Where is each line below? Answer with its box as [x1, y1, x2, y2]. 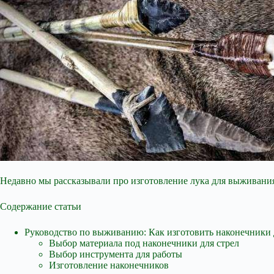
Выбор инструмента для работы [49, 249, 182, 259]
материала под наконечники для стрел [80, 238, 239, 248]
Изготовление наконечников [49, 260, 169, 270]
